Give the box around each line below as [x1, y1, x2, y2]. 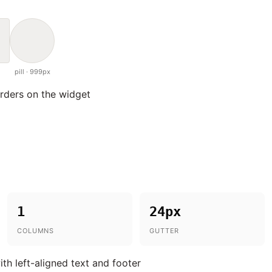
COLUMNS [17, 226, 55, 235]
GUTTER [149, 226, 180, 235]
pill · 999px [14, 67, 50, 76]
